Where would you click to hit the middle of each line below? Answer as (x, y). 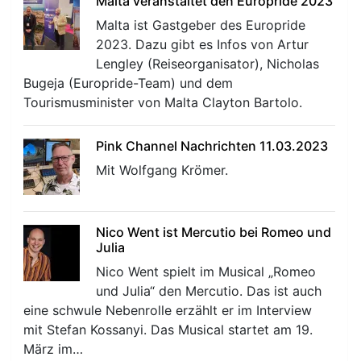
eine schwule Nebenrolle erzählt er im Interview (168, 311)
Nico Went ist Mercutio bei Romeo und (214, 232)
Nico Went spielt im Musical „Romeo (206, 272)
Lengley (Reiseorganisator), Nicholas (208, 64)
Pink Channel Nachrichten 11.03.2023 (212, 146)
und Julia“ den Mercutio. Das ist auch (209, 291)
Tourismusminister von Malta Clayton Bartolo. (163, 103)
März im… (54, 349)
